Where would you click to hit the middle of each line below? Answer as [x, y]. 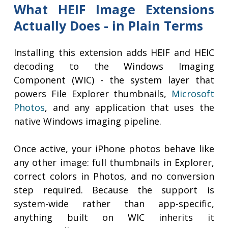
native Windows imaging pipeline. [88, 121]
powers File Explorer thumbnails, [93, 94]
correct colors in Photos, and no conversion [114, 176]
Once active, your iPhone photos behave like [114, 149]
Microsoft [193, 94]
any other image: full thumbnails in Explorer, [114, 163]
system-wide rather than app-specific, [114, 204]
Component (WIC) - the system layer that [114, 80]
